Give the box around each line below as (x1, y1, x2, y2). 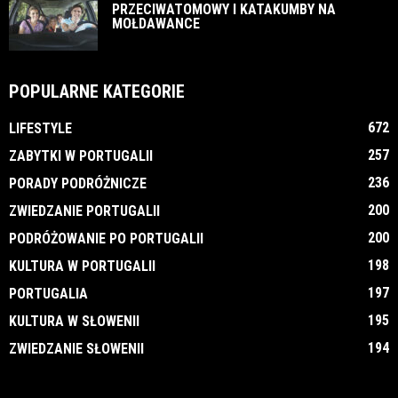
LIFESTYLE (9, 120, 72, 138)
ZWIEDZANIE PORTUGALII (9, 203, 160, 220)
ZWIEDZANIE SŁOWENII (9, 340, 144, 358)
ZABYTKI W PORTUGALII (9, 147, 153, 165)
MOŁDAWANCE (112, 15, 200, 33)
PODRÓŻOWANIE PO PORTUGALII (9, 230, 203, 248)
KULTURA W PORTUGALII (9, 258, 155, 275)
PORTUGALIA (9, 285, 88, 303)
